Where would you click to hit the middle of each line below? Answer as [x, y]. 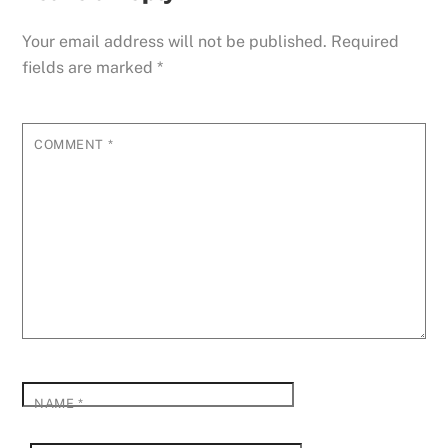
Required [365, 41]
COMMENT [71, 144]
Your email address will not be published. [175, 41]
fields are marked [90, 67]
